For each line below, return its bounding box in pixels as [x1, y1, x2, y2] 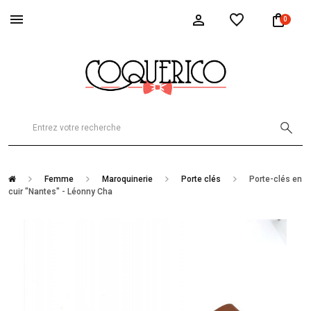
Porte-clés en [249, 174, 302, 184]
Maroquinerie [101, 174, 153, 184]
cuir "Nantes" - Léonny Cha [8, 187, 112, 196]
